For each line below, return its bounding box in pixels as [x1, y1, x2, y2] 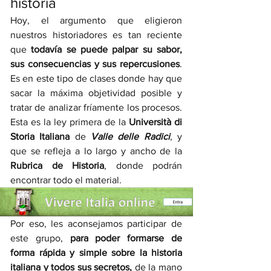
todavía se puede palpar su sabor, [31, 44, 183, 54]
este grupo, [10, 233, 70, 243]
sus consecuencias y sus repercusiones [10, 59, 180, 69]
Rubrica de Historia [10, 160, 104, 171]
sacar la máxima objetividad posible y [10, 88, 182, 98]
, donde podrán [104, 160, 182, 171]
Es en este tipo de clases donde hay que [10, 73, 182, 83]
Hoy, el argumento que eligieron [10, 15, 182, 25]
